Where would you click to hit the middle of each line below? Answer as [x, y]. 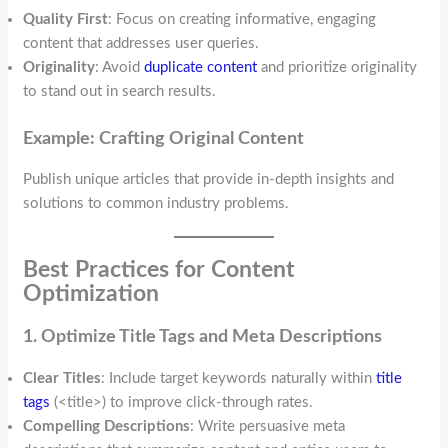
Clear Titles [62, 378]
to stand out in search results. [120, 92]
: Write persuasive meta [268, 426]
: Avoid [120, 68]
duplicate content [201, 68]
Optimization [91, 294]
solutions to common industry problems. [156, 204]
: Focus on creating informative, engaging [242, 20]
